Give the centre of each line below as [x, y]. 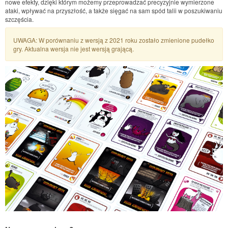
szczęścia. [19, 19]
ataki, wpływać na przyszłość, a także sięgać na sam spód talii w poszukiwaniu [114, 10]
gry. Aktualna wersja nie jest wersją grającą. [74, 49]
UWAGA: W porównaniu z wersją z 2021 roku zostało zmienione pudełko [114, 40]
